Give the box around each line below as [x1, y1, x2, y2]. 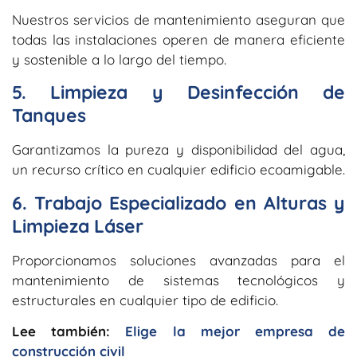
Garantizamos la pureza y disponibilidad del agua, [12, 141, 345, 159]
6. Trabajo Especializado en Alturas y [12, 190, 345, 214]
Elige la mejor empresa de [125, 323, 346, 340]
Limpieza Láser [12, 214, 143, 237]
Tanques [12, 104, 86, 127]
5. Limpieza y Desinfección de [12, 80, 345, 104]
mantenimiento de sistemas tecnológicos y [12, 271, 345, 288]
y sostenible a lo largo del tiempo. [12, 51, 226, 69]
